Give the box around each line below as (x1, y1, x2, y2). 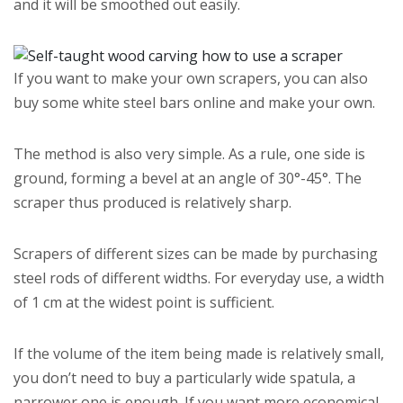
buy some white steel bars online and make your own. (13, 93, 375, 113)
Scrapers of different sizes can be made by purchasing (13, 244, 378, 264)
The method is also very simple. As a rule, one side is (13, 144, 365, 165)
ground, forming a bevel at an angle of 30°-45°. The (13, 168, 362, 189)
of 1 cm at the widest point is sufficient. (13, 292, 274, 313)
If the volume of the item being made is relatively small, (13, 344, 384, 364)
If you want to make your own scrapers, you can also (13, 68, 368, 89)
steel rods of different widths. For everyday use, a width (13, 268, 384, 289)
